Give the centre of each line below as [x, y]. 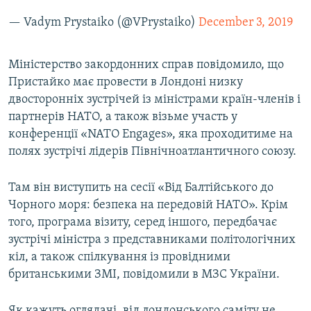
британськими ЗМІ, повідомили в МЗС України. [144, 275]
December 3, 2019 [246, 23]
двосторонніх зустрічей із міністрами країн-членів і [154, 100]
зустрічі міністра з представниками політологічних [152, 240]
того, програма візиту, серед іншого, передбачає [143, 223]
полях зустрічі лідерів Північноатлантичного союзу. [152, 152]
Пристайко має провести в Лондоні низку [126, 83]
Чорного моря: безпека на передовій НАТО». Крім [148, 205]
